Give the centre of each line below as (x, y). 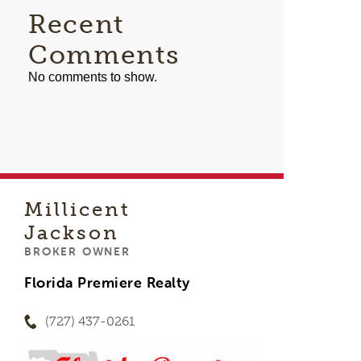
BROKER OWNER (77, 251)
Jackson (72, 232)
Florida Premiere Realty (107, 282)
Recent (77, 24)
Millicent (78, 209)
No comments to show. (93, 77)
